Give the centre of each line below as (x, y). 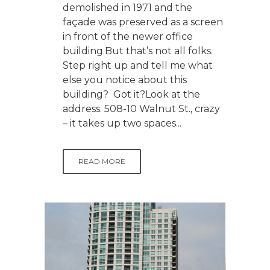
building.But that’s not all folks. (138, 51)
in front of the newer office (128, 36)
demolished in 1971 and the (127, 7)
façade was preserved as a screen (143, 22)
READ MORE (102, 161)
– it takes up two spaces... (122, 123)
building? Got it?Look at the (131, 94)
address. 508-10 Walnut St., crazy (141, 108)
